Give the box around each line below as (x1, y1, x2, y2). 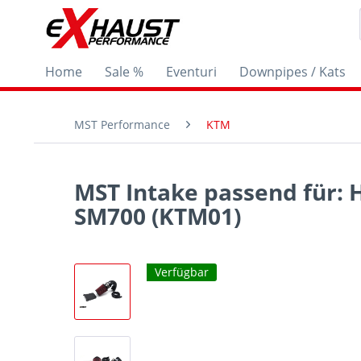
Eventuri (166, 63, 217, 81)
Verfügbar (155, 264, 209, 280)
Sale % (105, 63, 143, 81)
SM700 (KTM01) (74, 201, 241, 231)
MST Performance (74, 117, 170, 132)
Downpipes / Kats (239, 63, 346, 81)
